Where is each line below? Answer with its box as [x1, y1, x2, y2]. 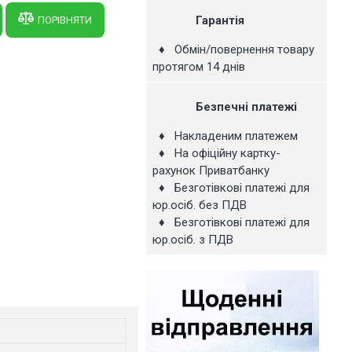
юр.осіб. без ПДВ [152, 198, 247, 212]
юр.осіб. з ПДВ [152, 233, 233, 247]
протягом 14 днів [152, 60, 245, 74]
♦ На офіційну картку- [152, 146, 280, 160]
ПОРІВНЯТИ [38, 13, 93, 26]
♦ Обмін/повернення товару [152, 42, 317, 57]
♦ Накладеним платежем [152, 129, 298, 143]
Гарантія [196, 13, 244, 27]
